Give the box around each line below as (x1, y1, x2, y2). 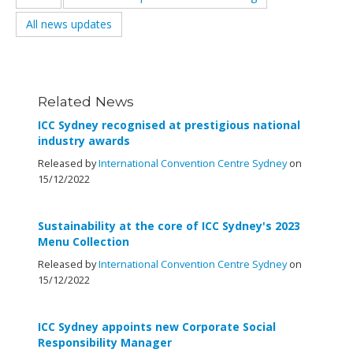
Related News (38, 93, 134, 110)
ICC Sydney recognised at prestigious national (38, 117, 300, 132)
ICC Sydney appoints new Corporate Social (38, 319, 276, 334)
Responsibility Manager (38, 335, 172, 350)
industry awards (38, 133, 130, 148)
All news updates (26, 17, 112, 32)
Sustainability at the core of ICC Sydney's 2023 (38, 218, 300, 233)
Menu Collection (38, 234, 129, 249)
